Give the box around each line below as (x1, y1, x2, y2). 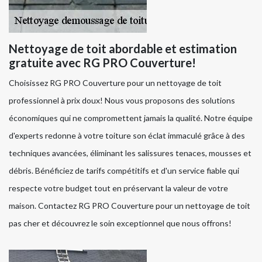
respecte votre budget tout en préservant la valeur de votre (9, 183, 228, 194)
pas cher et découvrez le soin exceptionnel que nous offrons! (9, 218, 232, 229)
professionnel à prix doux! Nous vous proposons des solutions (9, 95, 235, 106)
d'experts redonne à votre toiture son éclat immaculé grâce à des (9, 130, 245, 141)
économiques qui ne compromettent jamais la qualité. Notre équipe (9, 113, 253, 123)
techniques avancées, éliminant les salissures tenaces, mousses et (9, 148, 251, 158)
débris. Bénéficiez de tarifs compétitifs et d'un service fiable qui (9, 166, 239, 176)
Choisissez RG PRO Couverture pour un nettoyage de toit (9, 78, 222, 88)
